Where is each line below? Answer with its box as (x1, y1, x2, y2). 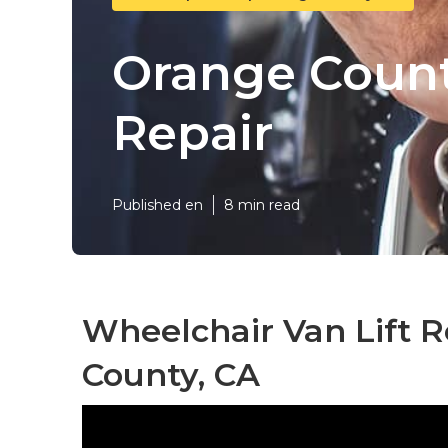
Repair (112, 103, 273, 162)
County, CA (82, 355, 260, 394)
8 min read (224, 196, 300, 214)
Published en (112, 196, 203, 214)
